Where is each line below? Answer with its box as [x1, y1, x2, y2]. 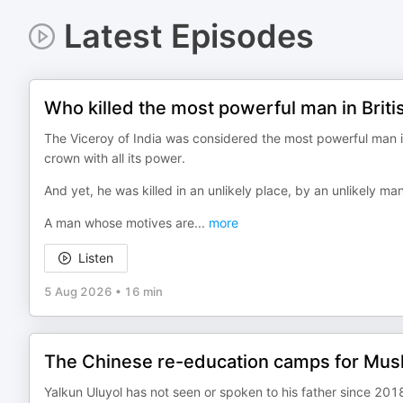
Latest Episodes [63, 16, 314, 56]
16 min [124, 284, 163, 299]
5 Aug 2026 [44, 284, 112, 299]
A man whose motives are [44, 215, 194, 230]
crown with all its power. [44, 150, 185, 166]
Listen [78, 250, 113, 265]
